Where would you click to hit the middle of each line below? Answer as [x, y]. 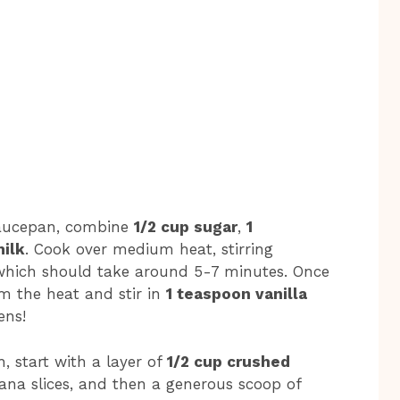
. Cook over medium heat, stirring [149, 250]
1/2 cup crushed [229, 361]
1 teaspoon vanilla [237, 294]
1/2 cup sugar [186, 227]
